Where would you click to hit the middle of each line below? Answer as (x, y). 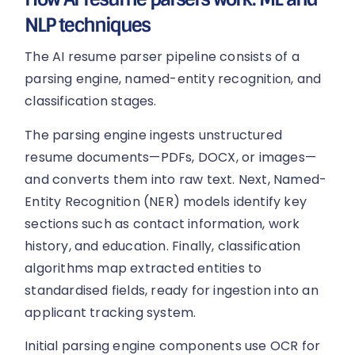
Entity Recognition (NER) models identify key (166, 201)
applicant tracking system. (111, 312)
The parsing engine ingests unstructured (154, 135)
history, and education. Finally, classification (163, 246)
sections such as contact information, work (162, 223)
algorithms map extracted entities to (143, 268)
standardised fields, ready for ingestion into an (172, 290)
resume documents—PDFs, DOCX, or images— (171, 157)
